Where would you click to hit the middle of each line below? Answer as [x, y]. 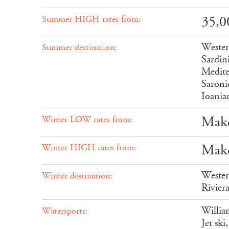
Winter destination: [77, 176]
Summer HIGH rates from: [91, 19]
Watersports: [65, 211]
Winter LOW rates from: [87, 119]
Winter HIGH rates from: [89, 147]
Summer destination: [79, 47]
